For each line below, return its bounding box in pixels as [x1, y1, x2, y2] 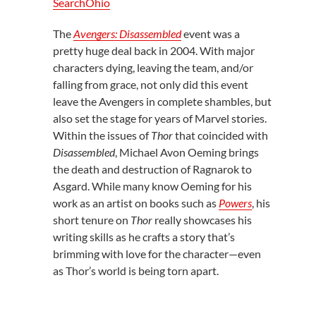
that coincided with [172, 128, 268, 142]
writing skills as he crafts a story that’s [52, 230, 235, 244]
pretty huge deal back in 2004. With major [52, 44, 255, 58]
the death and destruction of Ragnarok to [52, 162, 252, 176]
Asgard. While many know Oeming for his [52, 179, 252, 193]
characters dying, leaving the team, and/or [52, 61, 253, 75]
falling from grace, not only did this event [52, 78, 248, 92]
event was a [181, 27, 240, 41]
